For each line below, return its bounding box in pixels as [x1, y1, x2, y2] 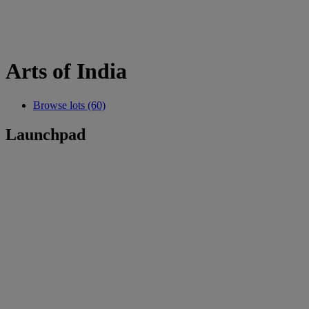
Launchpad [6, 125, 86, 143]
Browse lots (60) [33, 99, 106, 111]
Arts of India [6, 59, 127, 84]
